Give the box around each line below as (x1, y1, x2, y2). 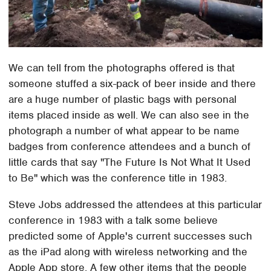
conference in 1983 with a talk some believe (8, 214, 218, 227)
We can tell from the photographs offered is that (8, 61, 235, 75)
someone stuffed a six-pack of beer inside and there (8, 77, 256, 91)
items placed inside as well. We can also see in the (8, 108, 250, 122)
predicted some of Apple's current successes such (8, 229, 253, 243)
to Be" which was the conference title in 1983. (8, 171, 227, 185)
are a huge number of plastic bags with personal (8, 93, 237, 106)
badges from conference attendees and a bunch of (8, 140, 251, 154)
